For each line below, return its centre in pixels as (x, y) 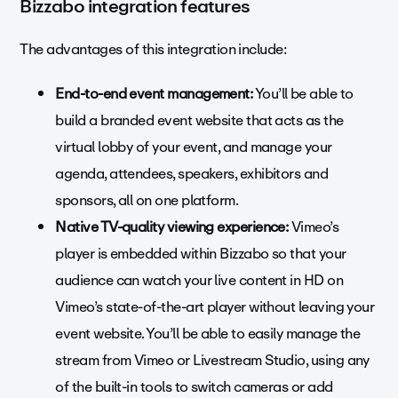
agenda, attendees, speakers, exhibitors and (192, 174)
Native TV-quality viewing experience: (172, 227)
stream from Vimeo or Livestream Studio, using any (212, 361)
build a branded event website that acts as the (199, 121)
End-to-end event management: (154, 94)
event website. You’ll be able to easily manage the (208, 334)
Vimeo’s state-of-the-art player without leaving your (215, 307)
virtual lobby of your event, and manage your (194, 147)
